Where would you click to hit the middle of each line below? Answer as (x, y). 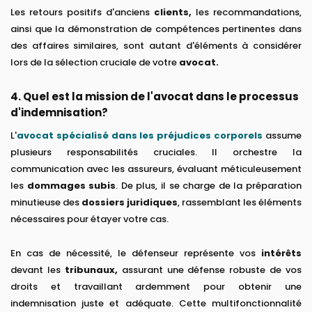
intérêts (281, 253)
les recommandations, (247, 13)
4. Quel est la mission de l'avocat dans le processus (155, 97)
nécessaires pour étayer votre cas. (89, 219)
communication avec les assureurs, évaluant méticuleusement (156, 169)
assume (282, 136)
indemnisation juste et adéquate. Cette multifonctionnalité (156, 304)
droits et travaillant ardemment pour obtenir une (156, 287)
